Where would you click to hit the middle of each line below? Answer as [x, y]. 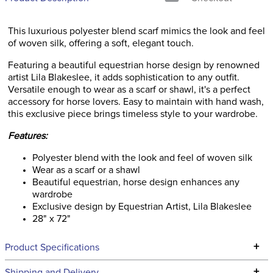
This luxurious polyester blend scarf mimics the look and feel [136, 31]
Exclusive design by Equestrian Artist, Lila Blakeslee [142, 207]
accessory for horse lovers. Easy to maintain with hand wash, [136, 102]
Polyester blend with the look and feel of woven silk [142, 158]
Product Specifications [52, 247]
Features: [28, 136]
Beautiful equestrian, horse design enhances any [136, 182]
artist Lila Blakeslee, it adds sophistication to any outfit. [124, 77]
